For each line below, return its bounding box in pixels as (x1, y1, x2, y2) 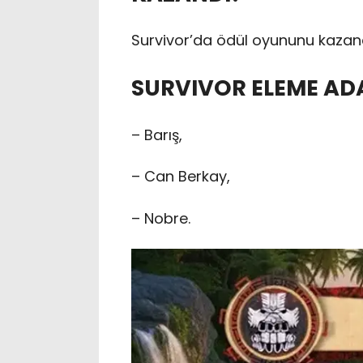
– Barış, (131, 124, 182, 145)
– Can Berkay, (131, 166, 230, 187)
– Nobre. (131, 207, 190, 228)
